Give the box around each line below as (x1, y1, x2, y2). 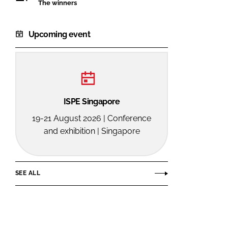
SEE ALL (15, 169, 40, 177)
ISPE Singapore (63, 96, 120, 106)
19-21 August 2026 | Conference (32, 113, 151, 123)
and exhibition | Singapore (43, 126, 140, 136)
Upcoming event (28, 29, 91, 39)
